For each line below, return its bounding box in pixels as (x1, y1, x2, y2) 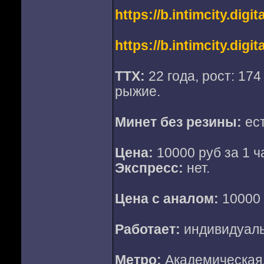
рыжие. (114, 84, 160, 99)
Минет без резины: (114, 115, 242, 130)
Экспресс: (114, 161, 183, 176)
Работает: (114, 222, 180, 237)
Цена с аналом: (114, 192, 219, 206)
